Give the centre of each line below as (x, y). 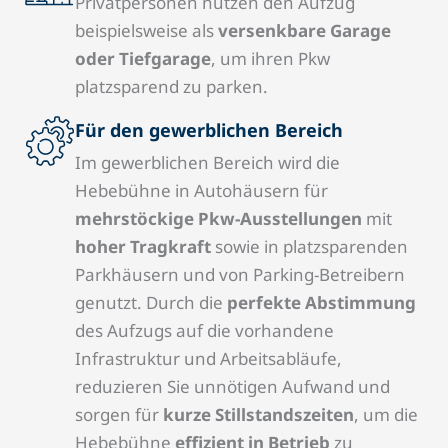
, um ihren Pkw (270, 59)
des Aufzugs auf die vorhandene (204, 331)
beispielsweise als (146, 31)
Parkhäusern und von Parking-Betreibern (240, 275)
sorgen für (119, 415)
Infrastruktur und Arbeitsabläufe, (208, 359)
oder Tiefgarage (143, 59)
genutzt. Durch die (151, 303)
